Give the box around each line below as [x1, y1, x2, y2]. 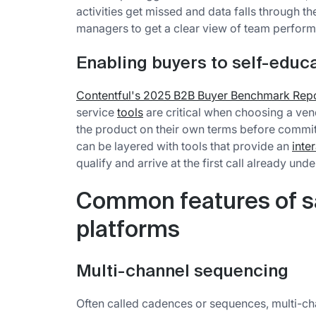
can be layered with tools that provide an [76, 139, 292, 154]
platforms [76, 219, 180, 243]
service [76, 105, 117, 120]
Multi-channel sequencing [76, 263, 288, 281]
